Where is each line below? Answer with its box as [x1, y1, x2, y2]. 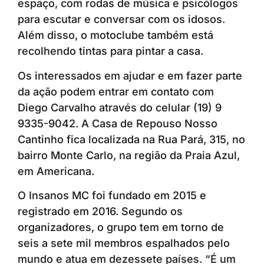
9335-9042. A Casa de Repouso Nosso [18, 117, 217, 130]
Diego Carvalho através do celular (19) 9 [18, 101, 222, 114]
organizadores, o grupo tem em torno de [18, 221, 224, 234]
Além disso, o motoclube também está [18, 29, 213, 42]
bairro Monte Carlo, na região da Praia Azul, [18, 148, 240, 161]
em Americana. [18, 164, 94, 177]
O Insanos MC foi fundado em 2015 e [18, 189, 206, 202]
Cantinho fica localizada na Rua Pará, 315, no [18, 133, 245, 146]
